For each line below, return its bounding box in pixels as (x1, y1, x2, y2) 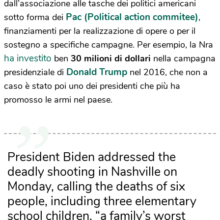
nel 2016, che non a (127, 66, 208, 79)
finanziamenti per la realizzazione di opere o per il (4, 25, 195, 37)
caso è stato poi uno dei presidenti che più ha (4, 80, 180, 92)
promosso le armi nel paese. (4, 94, 112, 106)
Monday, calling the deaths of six (7, 178, 185, 195)
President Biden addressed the (7, 149, 176, 166)
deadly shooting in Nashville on (7, 164, 177, 181)
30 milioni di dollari (71, 53, 151, 65)
